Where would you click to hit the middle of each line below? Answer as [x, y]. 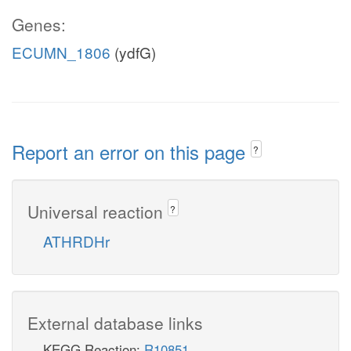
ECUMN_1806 [61, 52]
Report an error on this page [131, 152]
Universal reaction [98, 211]
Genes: [39, 24]
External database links [115, 322]
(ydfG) [133, 52]
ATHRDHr [76, 241]
